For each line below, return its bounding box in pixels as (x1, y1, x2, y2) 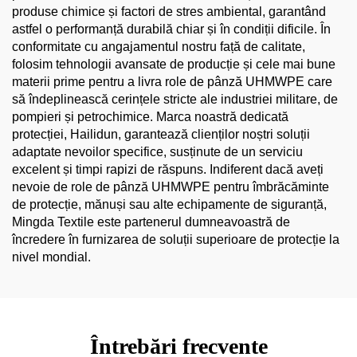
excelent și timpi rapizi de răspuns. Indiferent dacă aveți (12, 163, 324, 176)
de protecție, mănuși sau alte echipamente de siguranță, (12, 198, 327, 211)
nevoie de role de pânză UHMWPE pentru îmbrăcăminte (12, 180, 329, 194)
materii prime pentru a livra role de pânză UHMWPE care (12, 75, 332, 88)
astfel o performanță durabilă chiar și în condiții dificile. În (12, 22, 331, 36)
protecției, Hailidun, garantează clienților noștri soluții (12, 127, 310, 141)
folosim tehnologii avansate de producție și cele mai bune (12, 57, 335, 71)
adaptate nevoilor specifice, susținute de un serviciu (12, 145, 303, 159)
